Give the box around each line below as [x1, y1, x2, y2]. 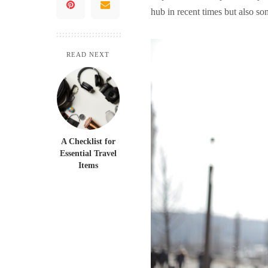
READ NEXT [66, 51, 110, 58]
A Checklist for [60, 137, 115, 146]
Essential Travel [59, 149, 117, 158]
